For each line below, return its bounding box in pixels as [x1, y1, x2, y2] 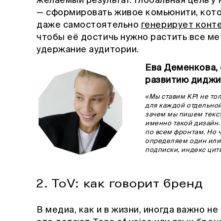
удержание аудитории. [37, 45, 139, 54]
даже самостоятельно [37, 20, 141, 30]
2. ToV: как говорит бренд [37, 176, 203, 191]
